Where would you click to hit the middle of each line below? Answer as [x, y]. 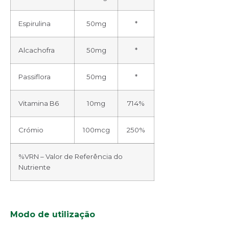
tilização [76, 214]
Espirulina [35, 24]
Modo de [31, 214]
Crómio [32, 130]
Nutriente [35, 167]
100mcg [96, 130]
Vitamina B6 [39, 104]
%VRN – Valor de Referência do [71, 157]
